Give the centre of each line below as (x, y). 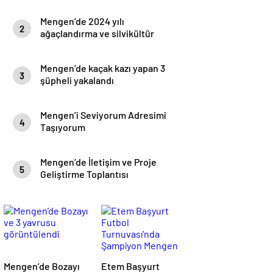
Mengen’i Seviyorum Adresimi (103, 115)
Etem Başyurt (130, 266)
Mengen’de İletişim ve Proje (98, 162)
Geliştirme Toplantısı (84, 174)
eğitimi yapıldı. (71, 45)
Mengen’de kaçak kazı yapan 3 (103, 68)
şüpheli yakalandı (77, 80)
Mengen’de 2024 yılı (82, 21)
